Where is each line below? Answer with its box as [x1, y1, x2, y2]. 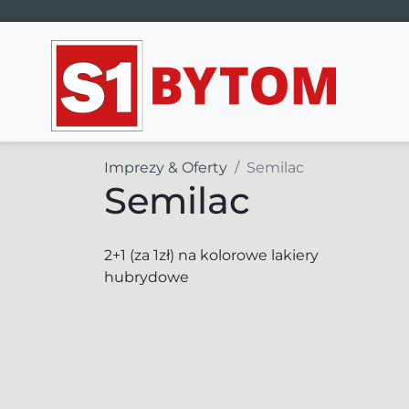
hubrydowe [104, 268, 189, 286]
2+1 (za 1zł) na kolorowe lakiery [104, 246, 319, 264]
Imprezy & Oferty [104, 159, 227, 176]
